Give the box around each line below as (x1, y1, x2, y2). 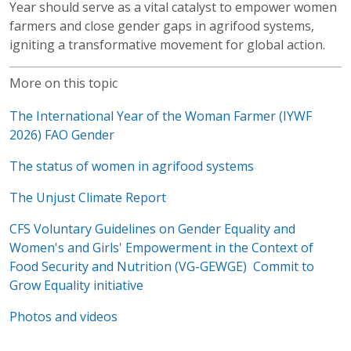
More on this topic (9, 74, 118, 92)
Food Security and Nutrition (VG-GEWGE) (9, 257, 247, 275)
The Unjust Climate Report (9, 188, 166, 206)
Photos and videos (9, 307, 118, 325)
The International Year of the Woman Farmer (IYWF (9, 107, 312, 125)
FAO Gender (45, 125, 114, 143)
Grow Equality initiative (9, 276, 143, 294)
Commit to (253, 257, 314, 275)
